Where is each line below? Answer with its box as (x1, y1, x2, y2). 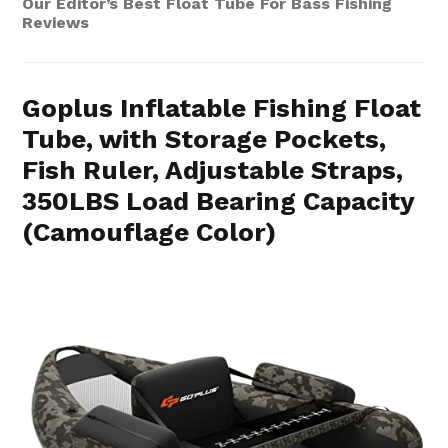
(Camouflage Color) (22, 217, 277, 248)
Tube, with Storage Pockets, (22, 124, 387, 155)
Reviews (22, 13, 90, 33)
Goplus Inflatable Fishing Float (22, 93, 422, 124)
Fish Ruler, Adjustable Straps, (22, 155, 404, 186)
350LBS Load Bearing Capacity (22, 186, 415, 217)
